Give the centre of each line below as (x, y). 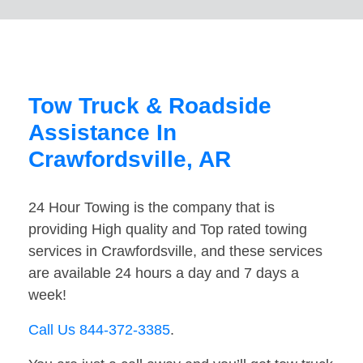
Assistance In (102, 133)
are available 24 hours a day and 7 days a (164, 273)
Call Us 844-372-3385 (99, 330)
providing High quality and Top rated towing (168, 230)
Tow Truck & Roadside (150, 106)
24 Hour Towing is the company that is (152, 208)
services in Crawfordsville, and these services (175, 252)
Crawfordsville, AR (130, 160)
